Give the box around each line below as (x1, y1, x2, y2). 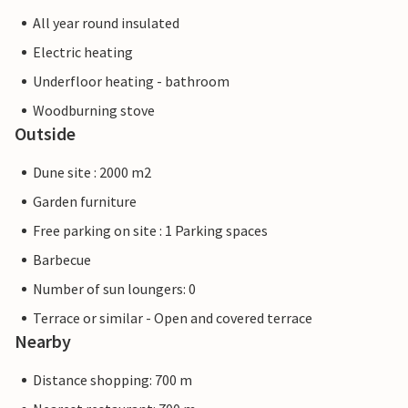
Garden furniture (33, 192, 137, 211)
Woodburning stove (33, 101, 155, 120)
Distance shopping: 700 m (33, 371, 192, 390)
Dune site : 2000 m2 (33, 163, 151, 182)
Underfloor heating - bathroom (33, 72, 229, 91)
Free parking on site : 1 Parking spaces (33, 221, 268, 240)
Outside (15, 122, 76, 146)
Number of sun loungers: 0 (33, 280, 196, 299)
